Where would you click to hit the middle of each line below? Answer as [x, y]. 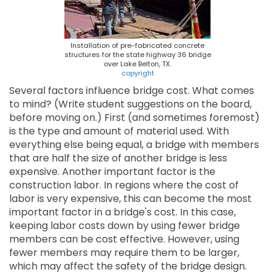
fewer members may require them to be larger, [124, 253]
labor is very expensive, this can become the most [130, 199]
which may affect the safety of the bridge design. [128, 266]
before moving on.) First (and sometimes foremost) [134, 118]
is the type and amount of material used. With [119, 131]
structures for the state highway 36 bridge [137, 55]
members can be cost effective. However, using [124, 239]
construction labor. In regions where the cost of [124, 185]
